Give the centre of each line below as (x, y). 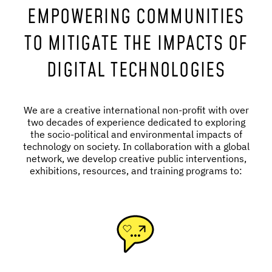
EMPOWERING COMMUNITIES (136, 17)
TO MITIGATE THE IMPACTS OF (136, 44)
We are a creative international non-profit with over (136, 110)
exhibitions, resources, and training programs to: (136, 170)
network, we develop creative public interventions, (136, 158)
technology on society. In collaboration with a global (136, 146)
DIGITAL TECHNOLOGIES (136, 70)
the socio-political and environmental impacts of (136, 134)
